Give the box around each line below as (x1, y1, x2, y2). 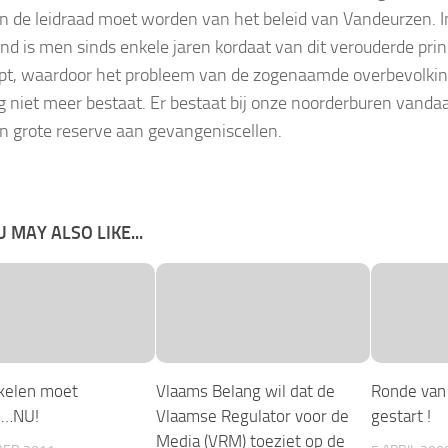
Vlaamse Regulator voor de (156, 406, 350, 427)
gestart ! (370, 406, 431, 427)
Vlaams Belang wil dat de (156, 381, 336, 402)
